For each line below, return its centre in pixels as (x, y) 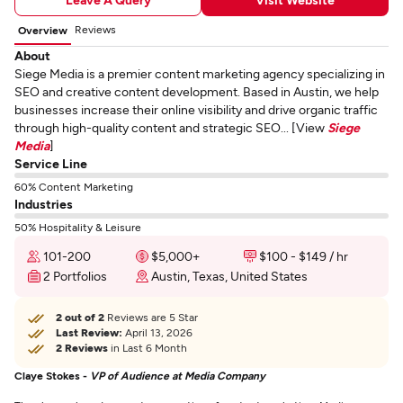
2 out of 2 (80, 317)
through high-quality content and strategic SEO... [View (171, 127)
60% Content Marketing (74, 186)
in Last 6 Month (148, 347)
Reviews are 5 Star (151, 317)
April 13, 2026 (157, 332)
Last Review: (89, 332)
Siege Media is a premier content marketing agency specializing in (200, 73)
